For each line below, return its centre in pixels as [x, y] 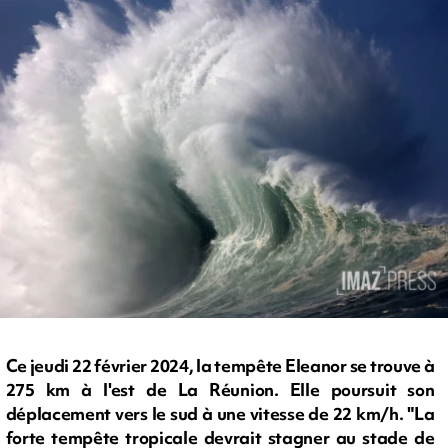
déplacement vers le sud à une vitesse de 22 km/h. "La [220, 414]
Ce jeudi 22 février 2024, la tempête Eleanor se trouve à [220, 366]
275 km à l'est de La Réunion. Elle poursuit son [220, 390]
